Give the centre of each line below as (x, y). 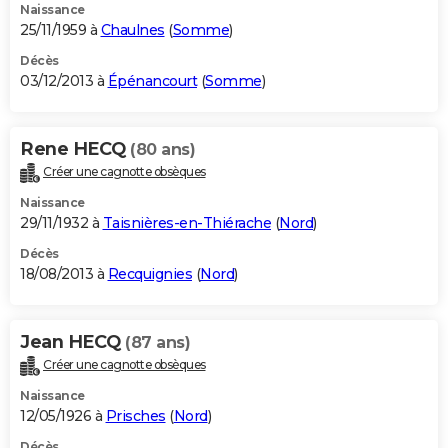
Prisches (135, 415)
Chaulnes (132, 30)
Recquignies (149, 273)
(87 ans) (157, 342)
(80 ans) (162, 150)
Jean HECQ (72, 341)
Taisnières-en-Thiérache (186, 222)
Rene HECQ (75, 149)
